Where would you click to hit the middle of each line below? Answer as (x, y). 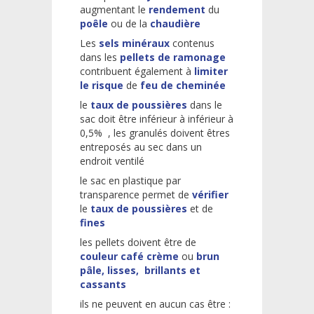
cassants (103, 284)
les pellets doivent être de (138, 242)
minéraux (146, 43)
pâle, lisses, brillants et (140, 270)
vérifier (210, 194)
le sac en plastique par (130, 180)
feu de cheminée (184, 85)
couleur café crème (131, 256)
